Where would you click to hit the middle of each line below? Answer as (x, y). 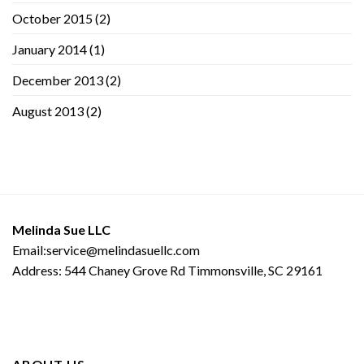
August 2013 (48, 110)
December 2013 (58, 80)
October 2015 (52, 18)
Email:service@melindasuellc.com (106, 249)
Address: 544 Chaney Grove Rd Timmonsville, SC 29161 (167, 270)
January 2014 (50, 49)
